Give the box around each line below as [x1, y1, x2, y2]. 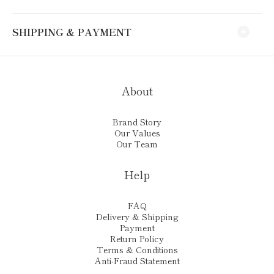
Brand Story [113, 116, 161, 128]
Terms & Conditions [96, 243, 178, 256]
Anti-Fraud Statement [94, 254, 180, 267]
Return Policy [110, 232, 164, 245]
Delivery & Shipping [95, 210, 179, 223]
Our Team [116, 138, 158, 150]
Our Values [114, 127, 160, 139]
